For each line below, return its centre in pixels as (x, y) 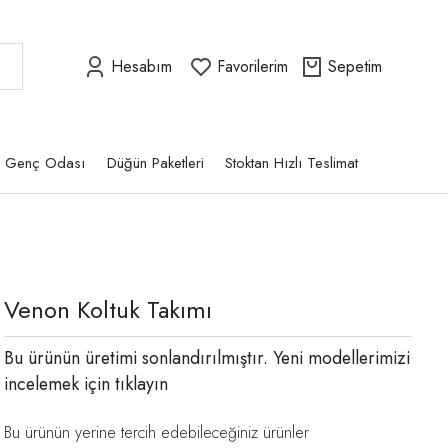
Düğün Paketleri (155, 163)
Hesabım (141, 66)
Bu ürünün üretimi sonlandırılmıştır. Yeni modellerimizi (207, 358)
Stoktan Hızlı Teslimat (292, 163)
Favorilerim (252, 66)
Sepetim (355, 66)
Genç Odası (45, 163)
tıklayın (139, 384)
